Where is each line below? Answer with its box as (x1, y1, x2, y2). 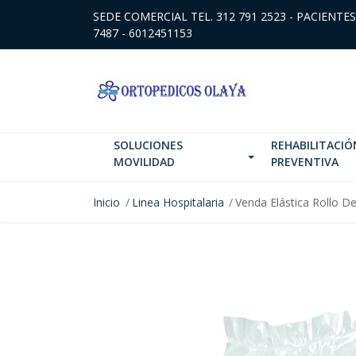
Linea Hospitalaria (131, 195, 224, 210)
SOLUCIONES (114, 137, 183, 153)
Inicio (93, 195, 120, 210)
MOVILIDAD (114, 153, 175, 169)
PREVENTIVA (271, 153, 339, 169)
